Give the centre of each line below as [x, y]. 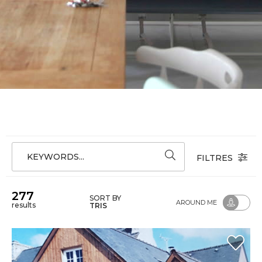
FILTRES [216, 158]
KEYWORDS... [56, 157]
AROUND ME [196, 202]
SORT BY [106, 198]
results [24, 205]
